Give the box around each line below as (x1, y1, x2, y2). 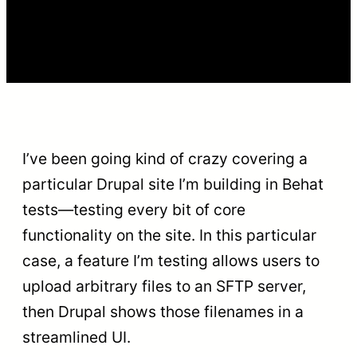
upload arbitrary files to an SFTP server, (22, 277, 306, 296)
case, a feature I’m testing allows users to (22, 251, 320, 271)
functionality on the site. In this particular (22, 226, 316, 245)
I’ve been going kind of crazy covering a (22, 149, 308, 169)
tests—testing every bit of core (22, 200, 245, 220)
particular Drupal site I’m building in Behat (22, 175, 324, 194)
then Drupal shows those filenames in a (22, 302, 304, 322)
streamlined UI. (22, 328, 131, 347)
